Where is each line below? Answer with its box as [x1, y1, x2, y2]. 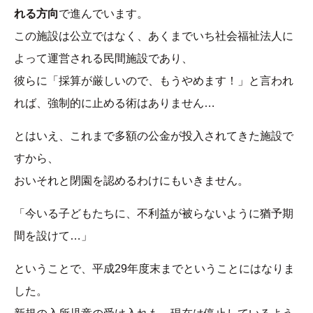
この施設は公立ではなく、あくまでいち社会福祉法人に [14, 30, 293, 43]
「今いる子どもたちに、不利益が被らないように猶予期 [14, 208, 293, 220]
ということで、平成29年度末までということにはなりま [14, 263, 295, 275]
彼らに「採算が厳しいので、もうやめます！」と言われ [14, 75, 293, 87]
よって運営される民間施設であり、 [14, 52, 193, 65]
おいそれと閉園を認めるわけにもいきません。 [14, 175, 249, 187]
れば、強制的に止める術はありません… [14, 97, 215, 110]
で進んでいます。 [59, 8, 148, 20]
